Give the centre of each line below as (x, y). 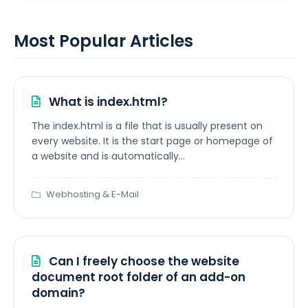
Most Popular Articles (103, 41)
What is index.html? (107, 102)
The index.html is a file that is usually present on (147, 126)
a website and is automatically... (108, 156)
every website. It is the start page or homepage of (152, 141)
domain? (58, 293)
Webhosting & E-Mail (92, 195)
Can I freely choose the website (143, 262)
